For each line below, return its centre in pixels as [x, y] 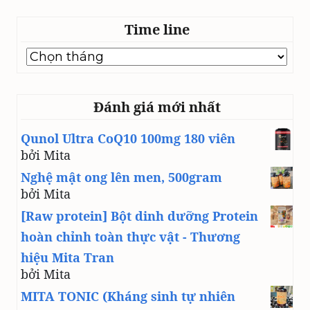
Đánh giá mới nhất [157, 107]
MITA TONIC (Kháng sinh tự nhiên [128, 297]
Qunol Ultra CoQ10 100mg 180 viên [128, 139]
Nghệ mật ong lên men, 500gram [121, 177]
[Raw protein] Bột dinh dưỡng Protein [139, 216]
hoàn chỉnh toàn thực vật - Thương [130, 237]
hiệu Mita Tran [67, 258]
